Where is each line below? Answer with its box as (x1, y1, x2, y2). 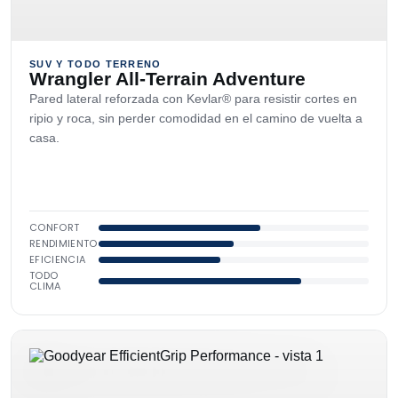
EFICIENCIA (29, 252, 86, 267)
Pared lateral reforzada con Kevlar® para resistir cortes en (29, 92, 357, 106)
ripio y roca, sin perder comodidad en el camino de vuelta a (29, 111, 362, 125)
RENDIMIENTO (29, 236, 98, 251)
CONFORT (29, 220, 80, 235)
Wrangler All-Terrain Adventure (29, 68, 306, 89)
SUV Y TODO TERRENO (29, 59, 162, 69)
